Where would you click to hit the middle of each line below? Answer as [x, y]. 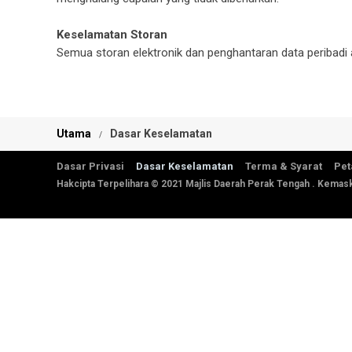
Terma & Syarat [284, 166]
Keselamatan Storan [112, 35]
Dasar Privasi [90, 166]
